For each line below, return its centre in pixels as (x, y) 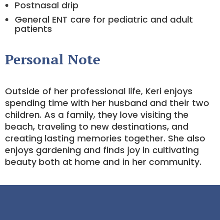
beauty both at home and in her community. (103, 162)
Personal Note (53, 59)
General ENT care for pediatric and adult (104, 19)
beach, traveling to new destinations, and (97, 126)
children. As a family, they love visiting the (97, 115)
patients (33, 29)
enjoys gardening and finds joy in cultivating (102, 150)
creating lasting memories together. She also (105, 138)
